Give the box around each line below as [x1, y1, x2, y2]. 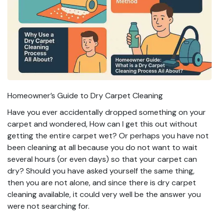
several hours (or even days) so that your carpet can [7, 153, 197, 164]
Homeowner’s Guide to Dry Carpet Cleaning [7, 90, 163, 101]
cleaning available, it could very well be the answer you [7, 189, 201, 199]
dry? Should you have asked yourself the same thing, [7, 165, 195, 176]
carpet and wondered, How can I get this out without [7, 118, 197, 129]
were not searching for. [7, 200, 89, 211]
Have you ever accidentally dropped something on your [7, 107, 206, 117]
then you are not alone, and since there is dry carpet [7, 177, 196, 188]
